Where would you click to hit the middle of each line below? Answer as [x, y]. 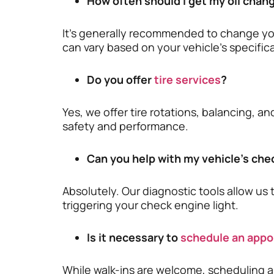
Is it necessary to [134, 238]
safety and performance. [125, 126]
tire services [187, 80]
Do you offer [120, 80]
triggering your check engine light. [150, 205]
